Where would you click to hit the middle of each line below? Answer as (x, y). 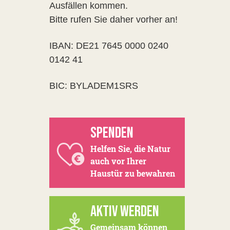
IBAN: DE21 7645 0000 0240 (109, 46)
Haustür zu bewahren (133, 173)
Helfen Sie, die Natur (130, 149)
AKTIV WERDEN (125, 212)
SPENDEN (112, 133)
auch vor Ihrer (118, 161)
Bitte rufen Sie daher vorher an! (113, 20)
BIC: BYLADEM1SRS (94, 86)
